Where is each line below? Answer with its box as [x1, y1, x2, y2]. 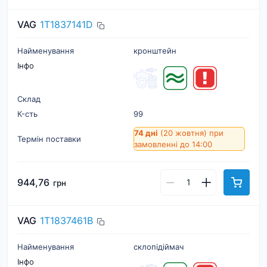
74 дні [134, 128, 158, 138]
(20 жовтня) [158, 128, 209, 138]
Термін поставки [17, 133, 81, 144]
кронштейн [133, 46, 176, 55]
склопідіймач [133, 242, 184, 252]
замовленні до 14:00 [134, 139, 212, 149]
